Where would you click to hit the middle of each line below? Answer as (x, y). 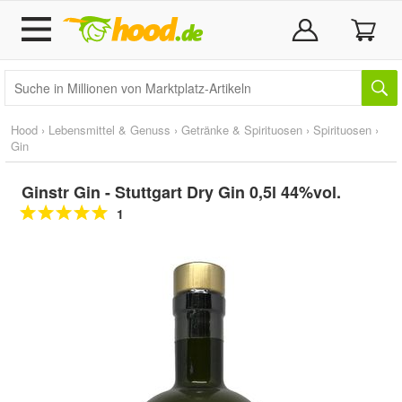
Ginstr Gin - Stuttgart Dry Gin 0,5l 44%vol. (181, 192)
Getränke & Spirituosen (242, 130)
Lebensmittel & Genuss (109, 130)
